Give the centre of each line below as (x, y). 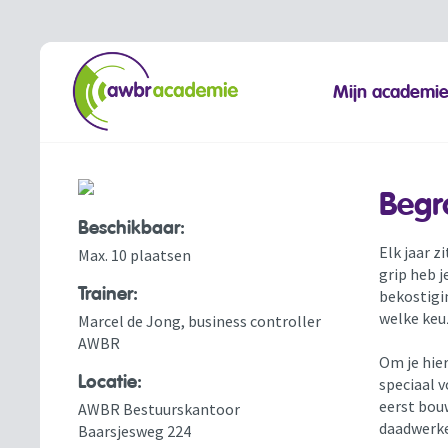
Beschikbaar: (132, 228)
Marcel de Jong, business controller (200, 321)
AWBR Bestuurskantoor (159, 409)
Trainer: (108, 294)
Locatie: (110, 382)
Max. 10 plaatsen (135, 255)
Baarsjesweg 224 (135, 431)
